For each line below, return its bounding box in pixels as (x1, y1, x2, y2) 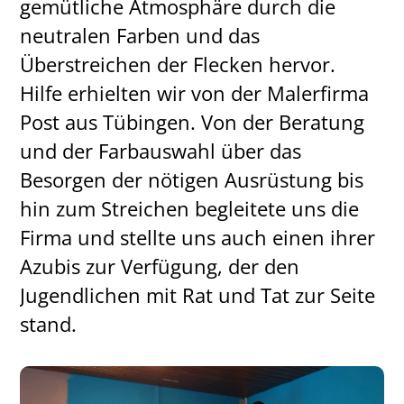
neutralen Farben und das (20, 21, 261, 50)
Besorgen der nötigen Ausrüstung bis (20, 165, 364, 194)
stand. (20, 309, 78, 338)
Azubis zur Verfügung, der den (20, 252, 300, 280)
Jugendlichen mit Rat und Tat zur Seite (20, 280, 376, 309)
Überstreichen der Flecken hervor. (20, 50, 336, 78)
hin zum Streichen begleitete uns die (20, 194, 360, 223)
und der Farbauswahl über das (20, 136, 302, 165)
